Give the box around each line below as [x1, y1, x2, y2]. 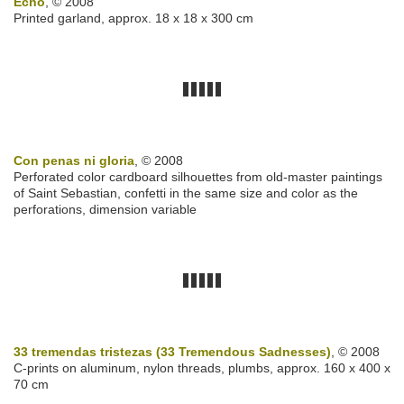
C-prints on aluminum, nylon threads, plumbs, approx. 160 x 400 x [14, 361, 390, 376]
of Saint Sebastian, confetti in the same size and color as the [14, 186, 358, 201]
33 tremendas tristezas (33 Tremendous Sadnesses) [14, 344, 331, 360]
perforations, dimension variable [14, 202, 197, 217]
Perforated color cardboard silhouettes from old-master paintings [14, 170, 382, 185]
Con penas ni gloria [14, 153, 134, 169]
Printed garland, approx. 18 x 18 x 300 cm [14, 11, 253, 26]
